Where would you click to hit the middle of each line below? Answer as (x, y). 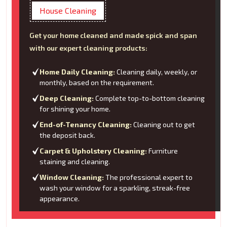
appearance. (60, 199)
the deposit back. (67, 135)
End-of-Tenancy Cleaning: (86, 125)
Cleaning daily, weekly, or (156, 72)
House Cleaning (68, 11)
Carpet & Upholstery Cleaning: (93, 151)
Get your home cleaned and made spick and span (113, 35)
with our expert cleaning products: (88, 48)
